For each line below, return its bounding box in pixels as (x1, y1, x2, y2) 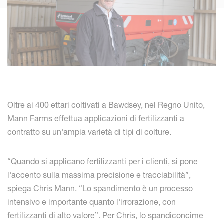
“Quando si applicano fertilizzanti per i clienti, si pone (7, 156, 198, 167)
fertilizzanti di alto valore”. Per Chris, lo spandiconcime (7, 210, 203, 221)
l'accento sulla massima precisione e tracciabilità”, (7, 170, 191, 180)
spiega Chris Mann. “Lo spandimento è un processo (7, 183, 193, 194)
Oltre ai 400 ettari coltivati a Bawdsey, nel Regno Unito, (7, 100, 205, 110)
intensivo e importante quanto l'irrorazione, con (7, 197, 176, 207)
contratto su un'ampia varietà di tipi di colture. (7, 127, 171, 137)
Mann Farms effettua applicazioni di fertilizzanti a (7, 113, 184, 124)
